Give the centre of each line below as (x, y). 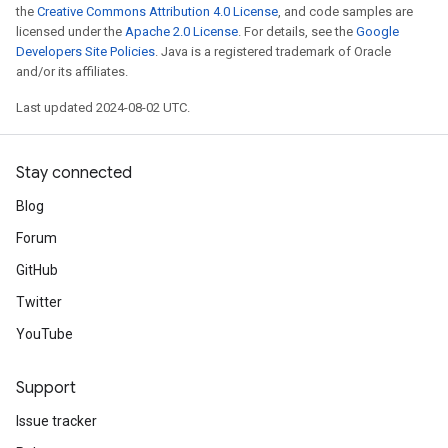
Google (377, 31)
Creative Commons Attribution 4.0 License (157, 11)
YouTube (44, 334)
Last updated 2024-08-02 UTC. (103, 107)
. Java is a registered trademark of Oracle (273, 51)
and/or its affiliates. (72, 71)
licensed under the (70, 31)
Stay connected (74, 173)
